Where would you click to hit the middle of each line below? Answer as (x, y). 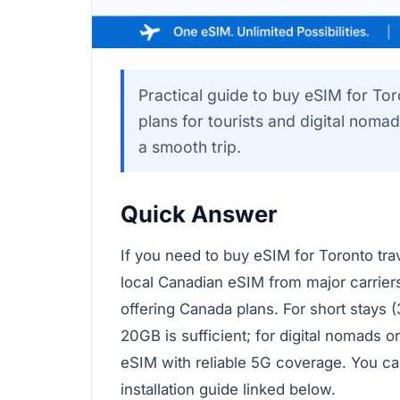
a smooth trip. (190, 146)
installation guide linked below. (228, 389)
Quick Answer (199, 213)
